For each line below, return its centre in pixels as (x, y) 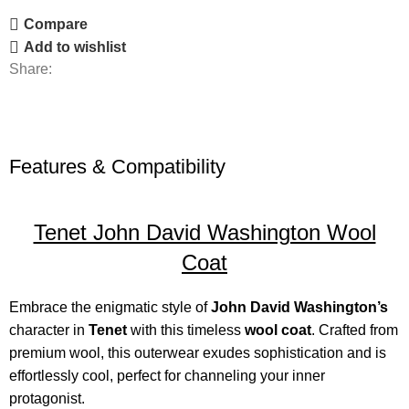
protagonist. (47, 399)
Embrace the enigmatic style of (110, 308)
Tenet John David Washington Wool (204, 233)
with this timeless (184, 330)
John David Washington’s (300, 308)
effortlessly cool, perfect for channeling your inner (168, 376)
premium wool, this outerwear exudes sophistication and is (198, 353)
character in (49, 330)
